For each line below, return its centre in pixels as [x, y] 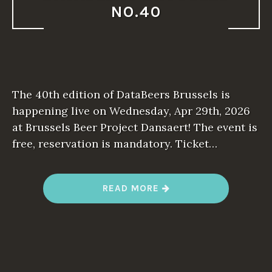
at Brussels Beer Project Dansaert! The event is [135, 127]
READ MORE [132, 188]
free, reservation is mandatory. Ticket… [115, 143]
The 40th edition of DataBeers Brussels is [121, 94]
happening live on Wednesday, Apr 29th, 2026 [131, 110]
